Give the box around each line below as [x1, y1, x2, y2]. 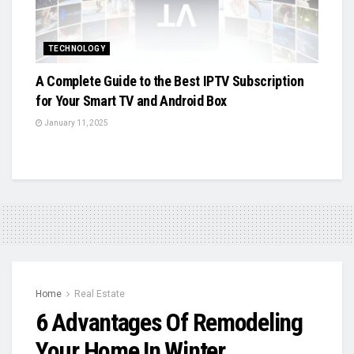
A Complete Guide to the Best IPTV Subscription [36, 72, 304, 89]
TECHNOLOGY [48, 43, 105, 53]
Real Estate [74, 288, 125, 299]
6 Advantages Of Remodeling [36, 307, 303, 337]
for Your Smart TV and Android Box [36, 92, 228, 109]
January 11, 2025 [43, 118, 108, 127]
